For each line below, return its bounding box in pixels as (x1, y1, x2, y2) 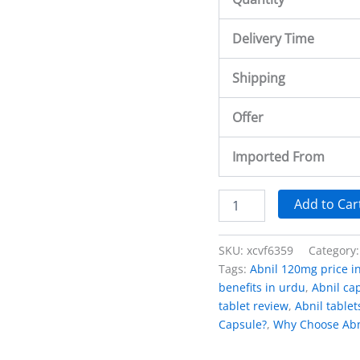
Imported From (232, 147, 325, 166)
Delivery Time (232, 29, 314, 47)
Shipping (232, 68, 285, 87)
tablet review (219, 297, 288, 313)
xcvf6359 (247, 242, 293, 258)
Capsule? (219, 316, 267, 332)
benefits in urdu (219, 279, 305, 295)
